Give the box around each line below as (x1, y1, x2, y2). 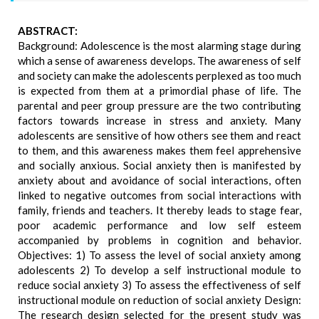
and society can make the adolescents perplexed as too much (18, 69, 301, 82)
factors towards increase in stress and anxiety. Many (18, 114, 301, 127)
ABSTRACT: (18, 24, 78, 37)
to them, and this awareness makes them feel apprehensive (18, 144, 301, 157)
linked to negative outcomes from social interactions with (18, 189, 301, 202)
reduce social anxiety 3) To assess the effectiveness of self (18, 278, 301, 291)
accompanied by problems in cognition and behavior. (18, 234, 301, 246)
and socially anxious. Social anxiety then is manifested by (18, 159, 301, 172)
